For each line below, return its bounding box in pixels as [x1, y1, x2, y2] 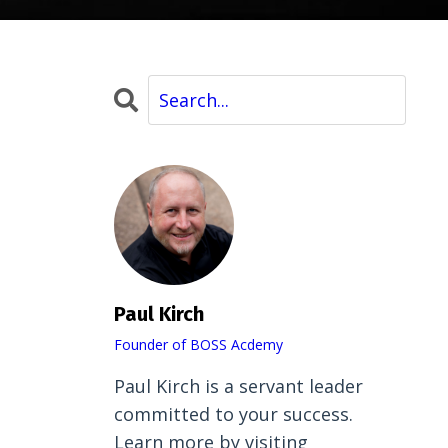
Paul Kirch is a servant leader [113, 374, 363, 399]
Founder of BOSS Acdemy [113, 335, 283, 355]
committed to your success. [113, 402, 353, 427]
